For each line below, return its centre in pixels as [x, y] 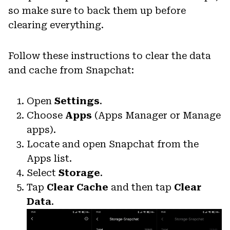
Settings [77, 101]
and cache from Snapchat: [71, 70]
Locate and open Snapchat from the [113, 144]
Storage [79, 172]
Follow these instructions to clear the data [110, 55]
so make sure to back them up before [97, 10]
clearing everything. [56, 25]
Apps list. [49, 158]
